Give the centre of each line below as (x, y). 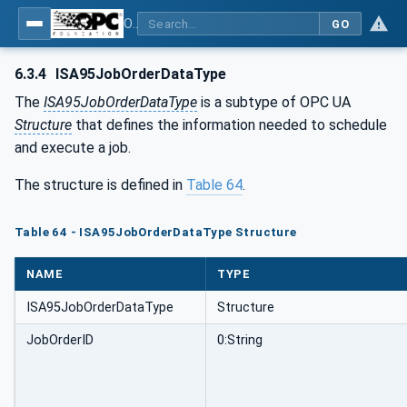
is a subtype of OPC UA (274, 102)
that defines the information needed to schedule (229, 125)
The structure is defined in (100, 185)
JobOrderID (60, 341)
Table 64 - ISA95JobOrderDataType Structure (156, 232)
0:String (240, 341)
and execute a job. (73, 148)
